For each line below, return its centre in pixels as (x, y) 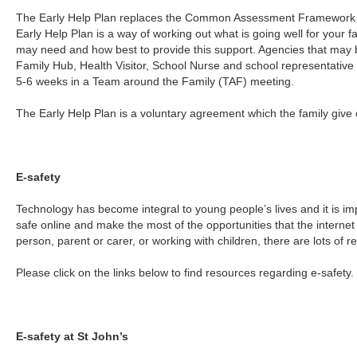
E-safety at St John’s (73, 336)
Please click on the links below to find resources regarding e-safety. (185, 273)
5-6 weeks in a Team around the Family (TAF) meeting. (155, 81)
